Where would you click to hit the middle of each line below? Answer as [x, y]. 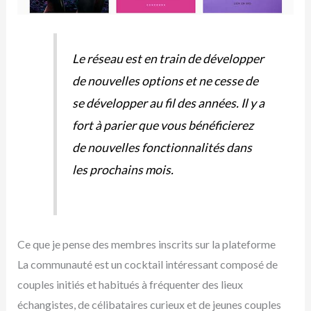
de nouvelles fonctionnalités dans [162, 147]
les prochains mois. [123, 169]
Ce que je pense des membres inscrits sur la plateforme [146, 244]
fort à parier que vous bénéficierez [162, 125]
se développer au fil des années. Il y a [168, 103]
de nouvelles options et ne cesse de [165, 81]
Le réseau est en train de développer [168, 58]
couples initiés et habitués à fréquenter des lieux [130, 284]
